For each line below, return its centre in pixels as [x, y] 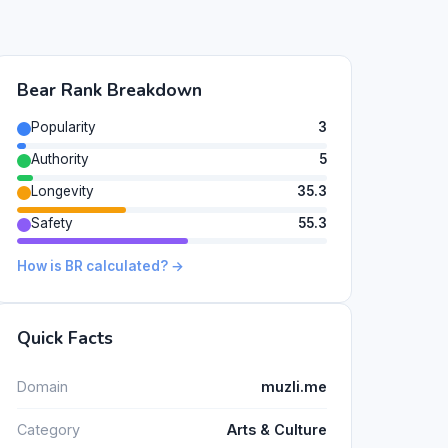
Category [48, 430]
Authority [60, 158]
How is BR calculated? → [100, 266]
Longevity [62, 190]
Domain [42, 386]
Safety [52, 222]
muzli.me [294, 386]
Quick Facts [65, 338]
